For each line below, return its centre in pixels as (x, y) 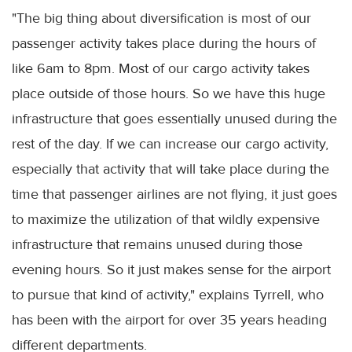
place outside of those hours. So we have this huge (169, 94)
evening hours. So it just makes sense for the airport (171, 270)
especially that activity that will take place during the (170, 169)
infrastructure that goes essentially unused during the (174, 119)
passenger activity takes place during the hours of (164, 44)
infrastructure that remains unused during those (157, 245)
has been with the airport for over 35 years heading (169, 320)
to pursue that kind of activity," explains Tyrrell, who (168, 295)
